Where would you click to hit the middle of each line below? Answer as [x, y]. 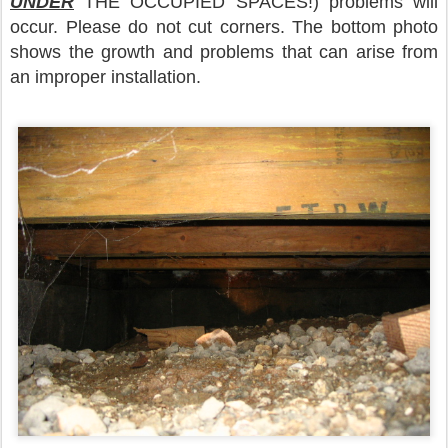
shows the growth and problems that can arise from [224, 52]
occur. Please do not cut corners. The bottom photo [224, 27]
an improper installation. [105, 77]
